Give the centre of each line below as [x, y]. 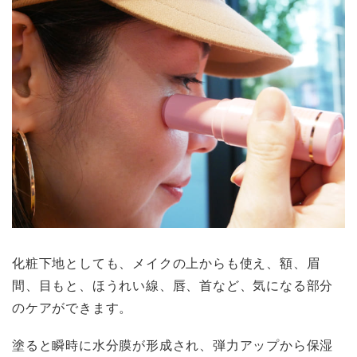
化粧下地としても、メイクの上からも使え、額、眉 [166, 263]
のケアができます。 [73, 307]
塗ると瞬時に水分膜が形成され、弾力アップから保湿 [173, 345]
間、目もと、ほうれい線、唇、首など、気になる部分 [173, 285]
